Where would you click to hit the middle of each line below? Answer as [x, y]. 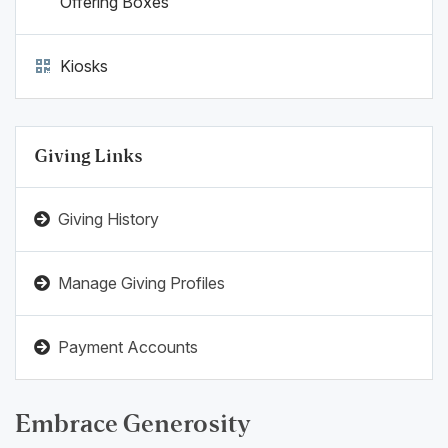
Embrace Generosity [133, 424]
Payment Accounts [128, 346]
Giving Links [88, 156]
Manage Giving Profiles [141, 282]
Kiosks [84, 65]
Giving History [108, 218]
